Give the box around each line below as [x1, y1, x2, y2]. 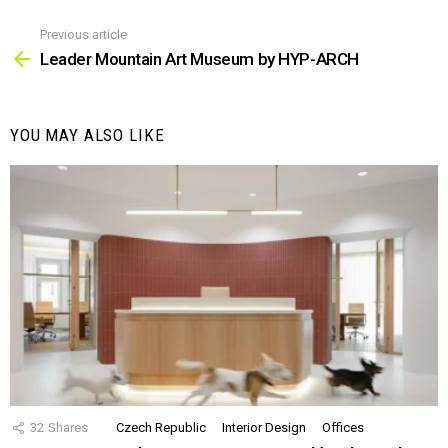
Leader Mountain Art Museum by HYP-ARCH [40, 49, 359, 70]
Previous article [40, 26, 127, 42]
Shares [48, 420, 88, 436]
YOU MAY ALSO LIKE [10, 125, 165, 146]
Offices [322, 420, 364, 436]
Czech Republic [116, 420, 206, 436]
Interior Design [222, 420, 306, 436]
